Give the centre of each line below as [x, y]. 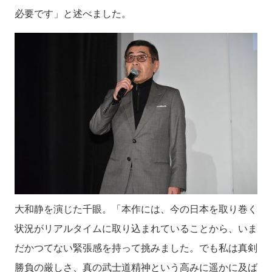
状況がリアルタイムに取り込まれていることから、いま [136, 228]
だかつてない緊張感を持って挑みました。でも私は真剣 [136, 248]
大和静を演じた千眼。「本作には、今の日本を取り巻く [136, 209]
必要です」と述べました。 [73, 13]
